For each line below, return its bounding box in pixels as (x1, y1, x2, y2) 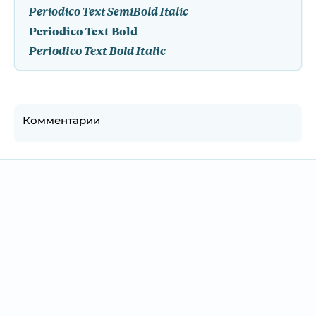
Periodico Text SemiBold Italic (29, 6, 188, 18)
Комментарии (23, 114, 100, 127)
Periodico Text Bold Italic (29, 46, 166, 57)
